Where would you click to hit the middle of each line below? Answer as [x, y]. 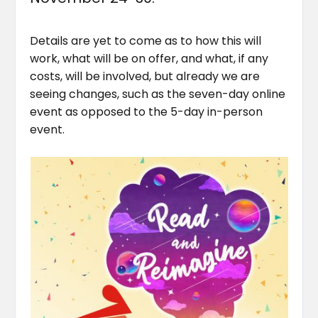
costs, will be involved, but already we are [145, 76]
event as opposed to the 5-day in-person [147, 111]
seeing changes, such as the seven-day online [158, 94]
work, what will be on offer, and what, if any [149, 58]
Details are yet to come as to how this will [146, 40]
